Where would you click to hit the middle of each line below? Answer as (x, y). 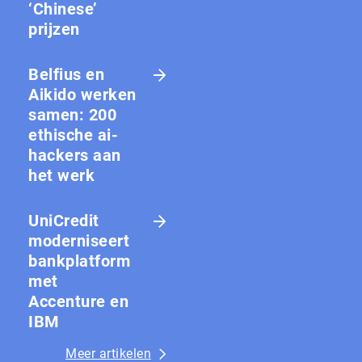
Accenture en (78, 301)
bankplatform (79, 261)
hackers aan (75, 155)
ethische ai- (73, 135)
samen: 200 (72, 114)
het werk (61, 175)
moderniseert (79, 240)
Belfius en (66, 74)
